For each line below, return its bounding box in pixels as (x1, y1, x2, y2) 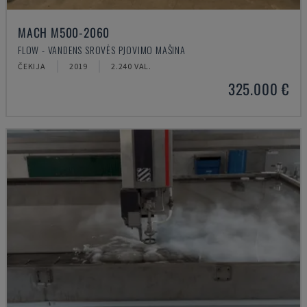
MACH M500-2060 (18, 23, 110, 41)
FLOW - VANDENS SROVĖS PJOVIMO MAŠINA (18, 42, 186, 57)
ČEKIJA (18, 61, 46, 71)
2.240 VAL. (111, 61, 152, 71)
